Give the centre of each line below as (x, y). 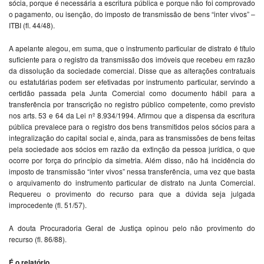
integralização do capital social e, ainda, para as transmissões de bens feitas (132, 137)
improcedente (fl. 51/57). (48, 204)
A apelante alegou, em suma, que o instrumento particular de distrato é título (132, 48)
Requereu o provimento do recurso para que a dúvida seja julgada (132, 193)
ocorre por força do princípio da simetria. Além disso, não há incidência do (132, 160)
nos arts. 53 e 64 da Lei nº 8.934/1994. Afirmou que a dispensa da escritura (132, 115)
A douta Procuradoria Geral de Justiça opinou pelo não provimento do (132, 227)
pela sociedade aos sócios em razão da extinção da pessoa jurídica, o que (132, 148)
